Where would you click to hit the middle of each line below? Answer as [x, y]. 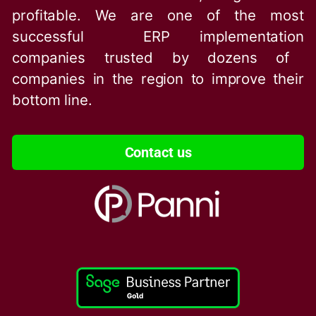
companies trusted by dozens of [151, 57]
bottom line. [52, 99]
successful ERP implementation [158, 36]
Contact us [158, 152]
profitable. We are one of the [141, 15]
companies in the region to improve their [158, 78]
